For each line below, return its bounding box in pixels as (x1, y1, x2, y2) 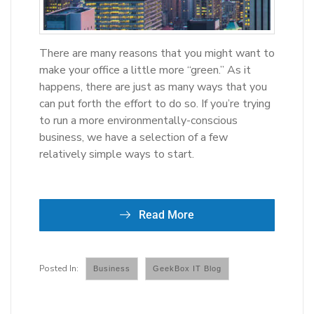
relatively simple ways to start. (39, 146, 194, 162)
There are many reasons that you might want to (39, 46, 275, 61)
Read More (136, 208, 194, 221)
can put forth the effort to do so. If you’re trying (39, 96, 271, 111)
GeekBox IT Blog (153, 264, 221, 273)
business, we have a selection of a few (39, 130, 228, 145)
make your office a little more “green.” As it (39, 62, 251, 78)
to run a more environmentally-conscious (39, 113, 238, 128)
